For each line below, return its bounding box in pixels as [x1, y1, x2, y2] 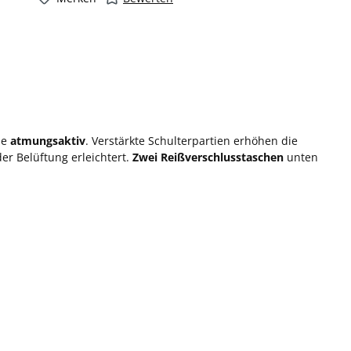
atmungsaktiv [10, 132, 85, 148]
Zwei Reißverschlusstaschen [132, 149, 284, 165]
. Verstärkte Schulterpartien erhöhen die [85, 132, 298, 148]
